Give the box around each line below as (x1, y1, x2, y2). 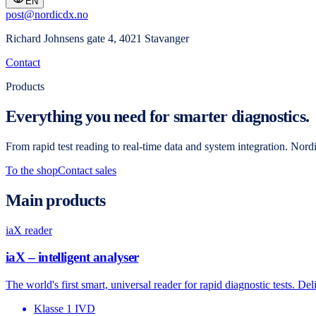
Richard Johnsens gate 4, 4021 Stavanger (6, 32, 189, 44)
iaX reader (6, 224, 52, 236)
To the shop (6, 164, 58, 176)
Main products (6, 190, 106, 209)
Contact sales (58, 164, 116, 176)
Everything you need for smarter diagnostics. (6, 107, 310, 126)
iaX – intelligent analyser (6, 250, 139, 265)
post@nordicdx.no (6, 8, 88, 20)
